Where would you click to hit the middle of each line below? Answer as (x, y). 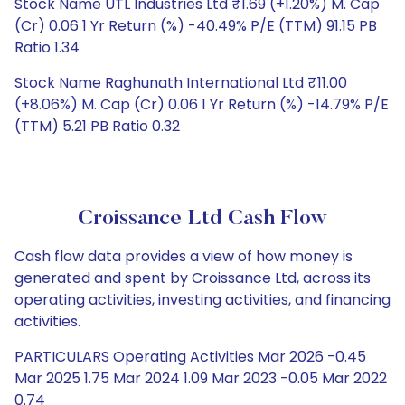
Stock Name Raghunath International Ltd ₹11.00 (181, 83)
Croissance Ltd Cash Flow (202, 219)
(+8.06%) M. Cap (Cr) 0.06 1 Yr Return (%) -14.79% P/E (202, 104)
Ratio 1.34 (47, 47)
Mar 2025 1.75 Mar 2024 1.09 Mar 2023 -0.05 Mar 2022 (201, 378)
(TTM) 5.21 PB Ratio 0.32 (97, 126)
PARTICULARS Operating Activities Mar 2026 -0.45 (190, 357)
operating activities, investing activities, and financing (202, 300)
